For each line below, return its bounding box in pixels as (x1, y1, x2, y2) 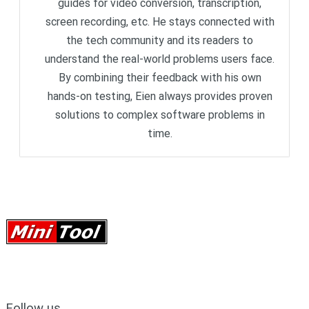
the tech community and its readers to (66, 34, 253, 48)
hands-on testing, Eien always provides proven (47, 90, 272, 103)
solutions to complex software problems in (54, 108, 265, 122)
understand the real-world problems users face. (45, 52, 275, 66)
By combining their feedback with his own (58, 71, 261, 85)
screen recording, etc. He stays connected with (45, 15, 275, 29)
